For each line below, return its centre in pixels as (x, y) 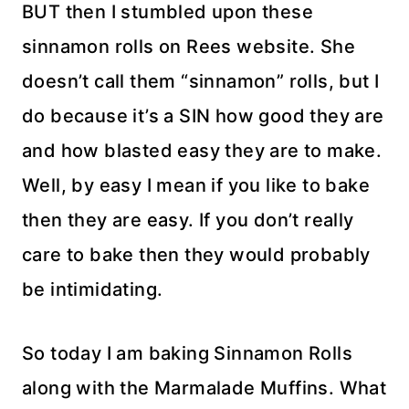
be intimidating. (93, 289)
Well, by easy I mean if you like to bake (196, 185)
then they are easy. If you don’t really (188, 220)
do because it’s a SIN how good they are (203, 116)
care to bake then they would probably (196, 255)
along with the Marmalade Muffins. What (204, 388)
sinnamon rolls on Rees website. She (189, 47)
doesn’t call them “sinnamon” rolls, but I (201, 81)
